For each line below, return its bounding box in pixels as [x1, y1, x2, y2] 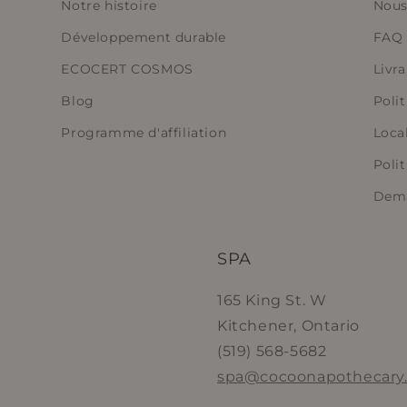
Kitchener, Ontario [217, 317, 360, 334]
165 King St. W [217, 292, 327, 309]
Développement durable [61, 29, 226, 45]
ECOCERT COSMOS [61, 61, 194, 77]
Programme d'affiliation [61, 124, 227, 141]
